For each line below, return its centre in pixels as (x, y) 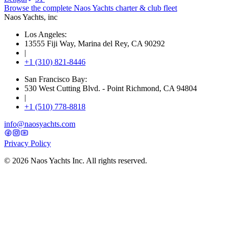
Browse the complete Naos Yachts (59, 8)
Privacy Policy (27, 143)
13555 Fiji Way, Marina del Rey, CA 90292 (95, 43)
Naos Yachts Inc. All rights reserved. (88, 160)
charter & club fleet (146, 8)
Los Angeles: (46, 34)
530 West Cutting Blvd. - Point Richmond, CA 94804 (111, 88)
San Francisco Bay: (56, 79)
